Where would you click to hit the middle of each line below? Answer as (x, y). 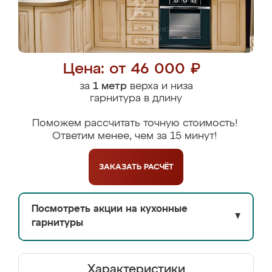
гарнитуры (57, 223)
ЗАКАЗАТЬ (121, 167)
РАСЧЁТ (158, 167)
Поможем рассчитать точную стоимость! (134, 124)
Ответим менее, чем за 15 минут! (134, 136)
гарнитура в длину (136, 99)
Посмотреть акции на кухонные (110, 209)
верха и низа (160, 87)
